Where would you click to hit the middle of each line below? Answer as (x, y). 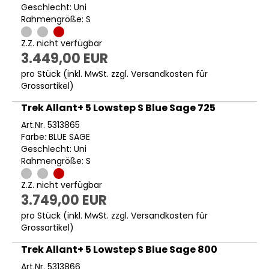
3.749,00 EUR (64, 201)
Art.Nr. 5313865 (50, 125)
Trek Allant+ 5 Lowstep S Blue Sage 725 (118, 107)
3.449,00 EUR (65, 58)
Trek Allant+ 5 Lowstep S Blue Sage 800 (119, 250)
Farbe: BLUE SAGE (56, 137)
